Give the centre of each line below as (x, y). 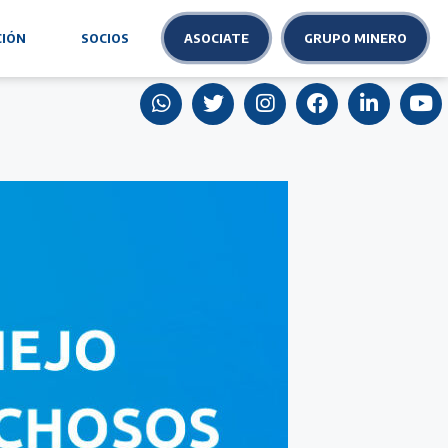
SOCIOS (105, 38)
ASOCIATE (217, 37)
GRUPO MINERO (356, 37)
